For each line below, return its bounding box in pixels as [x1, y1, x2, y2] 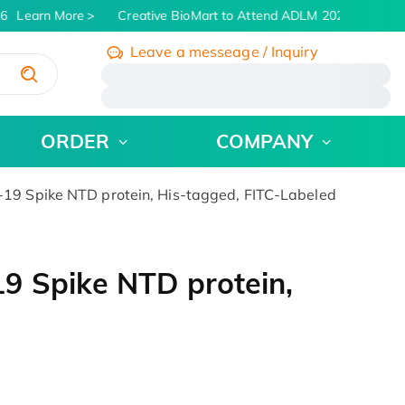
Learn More [9, 7, 78, 24]
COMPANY [216, 129, 313, 154]
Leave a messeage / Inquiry [130, 42, 318, 61]
